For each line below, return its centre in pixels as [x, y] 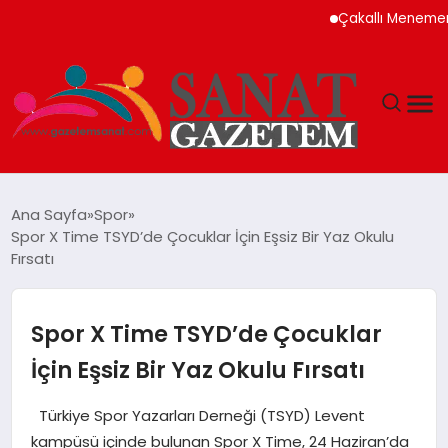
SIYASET [54, 301]
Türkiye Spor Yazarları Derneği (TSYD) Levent [197, 415]
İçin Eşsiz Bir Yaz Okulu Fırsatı [197, 369]
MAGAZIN [60, 197]
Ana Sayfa [49, 214]
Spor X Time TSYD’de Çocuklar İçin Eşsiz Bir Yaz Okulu [203, 236]
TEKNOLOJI [65, 249]
